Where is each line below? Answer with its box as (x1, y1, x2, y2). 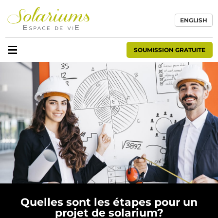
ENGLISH (180, 16, 207, 24)
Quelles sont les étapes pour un (20, 195, 198, 209)
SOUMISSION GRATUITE (133, 46, 205, 54)
